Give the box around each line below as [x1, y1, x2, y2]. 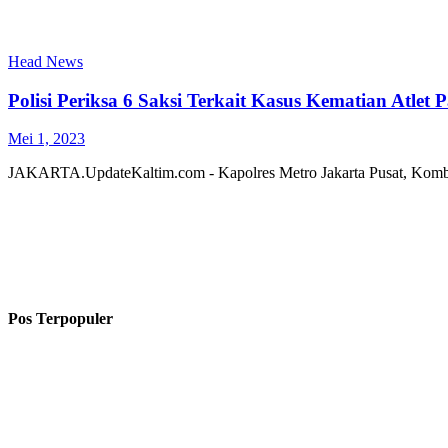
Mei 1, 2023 [8, 130, 85, 148]
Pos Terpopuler [8, 309, 113, 327]
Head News [8, 52, 83, 70]
